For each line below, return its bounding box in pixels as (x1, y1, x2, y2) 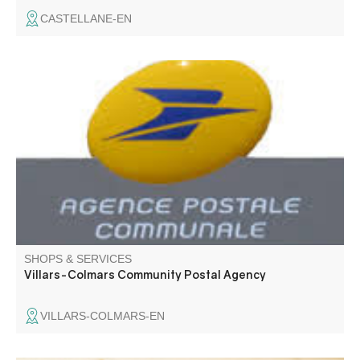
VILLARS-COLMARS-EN (40, 309, 165, 322)
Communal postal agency (32, 86, 162, 99)
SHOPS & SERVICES (24, 252, 132, 265)
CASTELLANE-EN (40, 12, 132, 25)
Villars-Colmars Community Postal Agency (24, 268, 266, 281)
